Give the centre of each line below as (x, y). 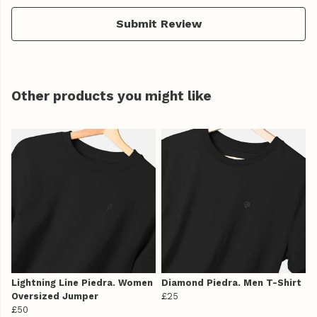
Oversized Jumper (55, 296)
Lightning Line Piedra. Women (82, 283)
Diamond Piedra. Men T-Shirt (231, 283)
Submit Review (158, 24)
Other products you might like (111, 96)
